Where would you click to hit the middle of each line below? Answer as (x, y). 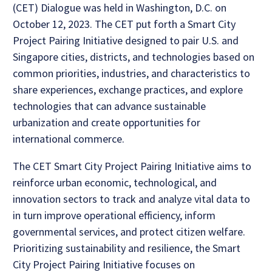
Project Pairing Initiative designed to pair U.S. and (126, 41)
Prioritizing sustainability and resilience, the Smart (127, 248)
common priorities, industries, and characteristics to (131, 73)
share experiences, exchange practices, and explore (128, 90)
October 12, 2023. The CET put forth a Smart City (124, 24)
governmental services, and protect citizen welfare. (129, 232)
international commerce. (69, 139)
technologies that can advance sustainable (109, 106)
